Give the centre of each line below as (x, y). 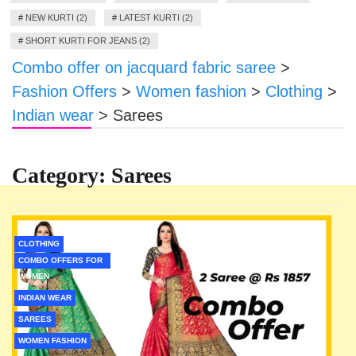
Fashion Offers (64, 91)
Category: (62, 175)
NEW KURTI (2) (56, 17)
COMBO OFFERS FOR (60, 260)
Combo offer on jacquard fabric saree (144, 68)
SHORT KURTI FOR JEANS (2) (88, 41)
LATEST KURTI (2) (156, 17)
